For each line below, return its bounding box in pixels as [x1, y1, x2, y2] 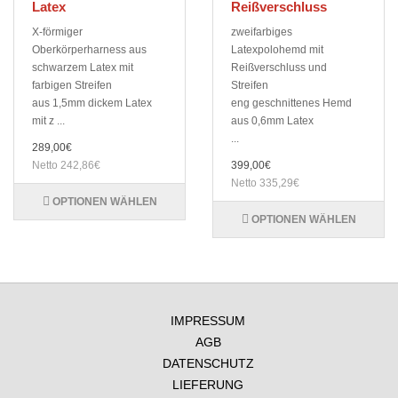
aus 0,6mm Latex [231, 115, 314, 128]
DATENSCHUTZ [162, 356, 254, 371]
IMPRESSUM [171, 314, 245, 329]
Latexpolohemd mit [231, 44, 323, 57]
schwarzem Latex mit [32, 61, 133, 75]
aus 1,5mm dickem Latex [32, 97, 152, 110]
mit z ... [32, 115, 65, 128]
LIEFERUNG [172, 378, 243, 393]
